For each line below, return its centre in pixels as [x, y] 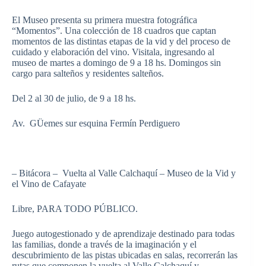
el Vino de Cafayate [49, 183]
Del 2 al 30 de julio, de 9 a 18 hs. [74, 98]
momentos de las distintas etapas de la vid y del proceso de [121, 41]
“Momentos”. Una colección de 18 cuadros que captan [114, 30]
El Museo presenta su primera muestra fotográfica [104, 20]
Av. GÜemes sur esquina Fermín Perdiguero [96, 123]
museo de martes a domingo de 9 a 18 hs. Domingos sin [116, 62]
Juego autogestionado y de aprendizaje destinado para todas [123, 233]
